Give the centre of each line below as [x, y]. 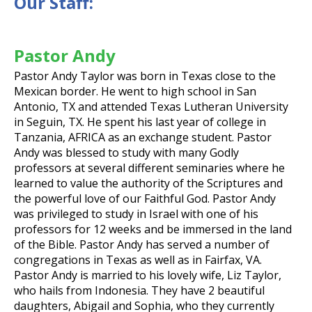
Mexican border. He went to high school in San [135, 92]
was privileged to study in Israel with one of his [136, 214]
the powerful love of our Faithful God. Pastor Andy [145, 199]
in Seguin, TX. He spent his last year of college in [140, 122]
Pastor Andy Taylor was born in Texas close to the [145, 76]
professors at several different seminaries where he [149, 168]
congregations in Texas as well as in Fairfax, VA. [138, 260]
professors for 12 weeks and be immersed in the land [153, 229]
